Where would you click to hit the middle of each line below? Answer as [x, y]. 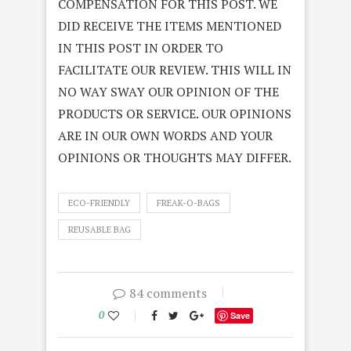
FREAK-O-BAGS [188, 203]
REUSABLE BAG [100, 230]
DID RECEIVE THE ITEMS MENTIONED [170, 26]
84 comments [168, 293]
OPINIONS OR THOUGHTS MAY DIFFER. [175, 158]
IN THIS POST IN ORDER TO [141, 48]
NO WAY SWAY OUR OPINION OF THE [168, 92]
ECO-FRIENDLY [99, 203]
